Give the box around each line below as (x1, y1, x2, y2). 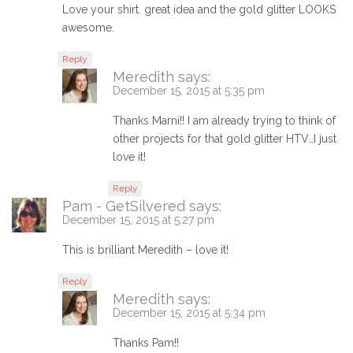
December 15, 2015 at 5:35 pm (113, 84, 265, 98)
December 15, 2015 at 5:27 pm (62, 214, 214, 227)
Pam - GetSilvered (62, 198, 185, 215)
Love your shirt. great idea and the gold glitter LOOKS (62, 3, 336, 17)
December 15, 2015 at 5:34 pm (113, 307, 266, 320)
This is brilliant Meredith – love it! (62, 243, 229, 257)
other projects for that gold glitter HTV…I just (113, 132, 336, 146)
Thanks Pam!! (113, 336, 179, 350)
